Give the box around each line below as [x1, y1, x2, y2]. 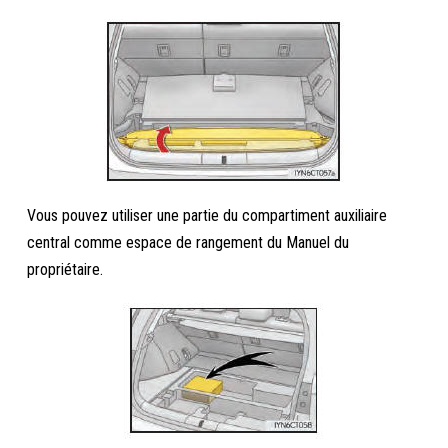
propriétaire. [27, 260, 104, 279]
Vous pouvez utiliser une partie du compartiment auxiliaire [27, 206, 388, 225]
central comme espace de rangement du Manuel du [27, 233, 350, 252]
